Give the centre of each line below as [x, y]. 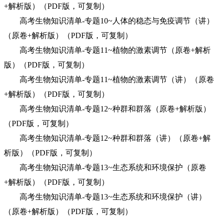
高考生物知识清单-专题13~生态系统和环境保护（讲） [105, 197]
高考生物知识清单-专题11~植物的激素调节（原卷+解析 [107, 50]
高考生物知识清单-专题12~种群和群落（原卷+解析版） [107, 109]
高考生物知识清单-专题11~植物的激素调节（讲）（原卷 [109, 79]
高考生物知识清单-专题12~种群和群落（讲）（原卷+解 [107, 138]
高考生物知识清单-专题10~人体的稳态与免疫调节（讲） [109, 21]
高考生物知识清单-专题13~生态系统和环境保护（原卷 [105, 167]
